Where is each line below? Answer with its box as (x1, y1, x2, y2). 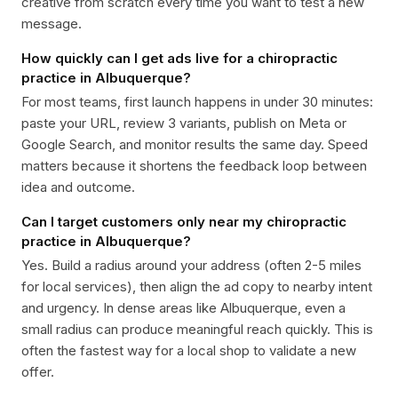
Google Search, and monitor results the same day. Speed (21, 136, 368, 153)
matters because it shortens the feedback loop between (21, 157, 367, 174)
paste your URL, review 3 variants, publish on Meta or (21, 115, 346, 131)
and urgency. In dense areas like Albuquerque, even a (21, 299, 346, 316)
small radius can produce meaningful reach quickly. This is (21, 321, 373, 338)
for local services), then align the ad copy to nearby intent (21, 278, 372, 295)
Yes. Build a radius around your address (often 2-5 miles (21, 257, 362, 274)
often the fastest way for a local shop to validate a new (21, 342, 356, 359)
